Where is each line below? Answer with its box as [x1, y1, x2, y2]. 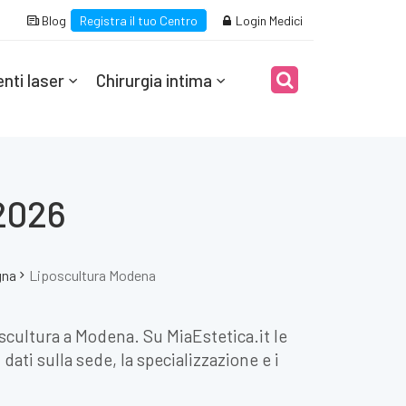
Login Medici [233, 13, 303, 28]
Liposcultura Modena [28, 266, 156, 284]
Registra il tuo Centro [80, 13, 198, 28]
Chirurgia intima [95, 70, 212, 91]
